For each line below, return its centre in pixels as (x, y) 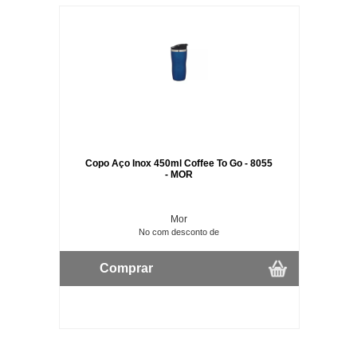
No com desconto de (179, 231)
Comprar (126, 268)
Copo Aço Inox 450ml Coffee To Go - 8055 (179, 163)
